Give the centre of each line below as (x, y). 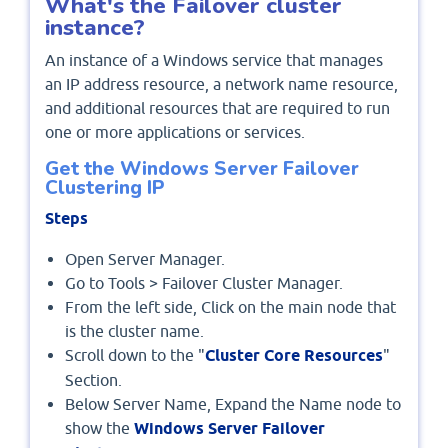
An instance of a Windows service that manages (214, 60)
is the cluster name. (134, 330)
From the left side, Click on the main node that (230, 306)
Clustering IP (104, 188)
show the (99, 427)
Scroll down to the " (135, 354)
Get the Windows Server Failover (202, 169)
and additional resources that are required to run (217, 108)
